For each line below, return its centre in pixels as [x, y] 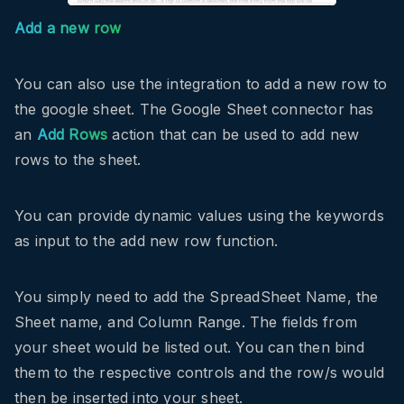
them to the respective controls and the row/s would [200, 372]
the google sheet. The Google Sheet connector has [194, 109]
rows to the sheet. [78, 160]
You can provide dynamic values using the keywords [199, 216]
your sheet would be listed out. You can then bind [189, 347]
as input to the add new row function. [147, 241]
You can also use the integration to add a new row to [201, 84]
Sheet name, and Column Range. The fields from [186, 322]
